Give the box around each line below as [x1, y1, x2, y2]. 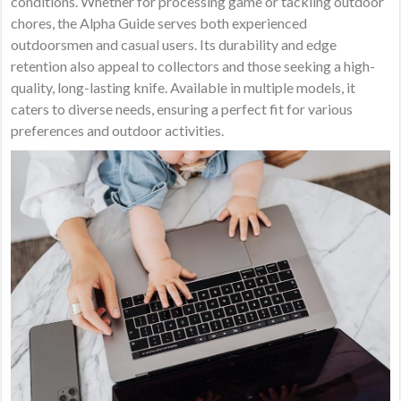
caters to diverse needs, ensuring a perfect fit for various [11, 100, 354, 118]
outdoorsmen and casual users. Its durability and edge [11, 36, 337, 54]
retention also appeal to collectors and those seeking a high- [11, 57, 376, 75]
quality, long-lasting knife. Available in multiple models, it [11, 79, 356, 97]
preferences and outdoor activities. [11, 122, 225, 140]
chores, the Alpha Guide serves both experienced [11, 14, 308, 32]
